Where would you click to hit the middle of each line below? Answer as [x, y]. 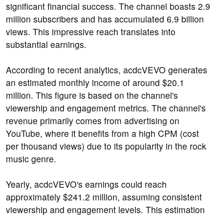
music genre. [31, 159]
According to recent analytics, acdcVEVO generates [107, 70]
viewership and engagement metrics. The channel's [106, 108]
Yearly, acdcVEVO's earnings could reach [86, 184]
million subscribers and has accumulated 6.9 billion [105, 19]
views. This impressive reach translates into [91, 32]
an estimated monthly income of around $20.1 [95, 83]
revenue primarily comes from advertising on [93, 121]
